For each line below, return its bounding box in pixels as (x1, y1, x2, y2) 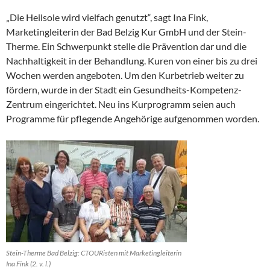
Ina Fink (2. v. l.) (6, 259, 51, 269)
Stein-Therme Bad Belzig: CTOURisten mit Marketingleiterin (6, 248, 181, 258)
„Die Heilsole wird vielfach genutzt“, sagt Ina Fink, (6, 11, 208, 24)
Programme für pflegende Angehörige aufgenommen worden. (6, 113, 259, 125)
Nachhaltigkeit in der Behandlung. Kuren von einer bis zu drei (6, 55, 257, 67)
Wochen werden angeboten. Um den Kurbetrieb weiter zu (6, 69, 244, 81)
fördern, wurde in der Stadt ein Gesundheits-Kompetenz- (6, 84, 242, 96)
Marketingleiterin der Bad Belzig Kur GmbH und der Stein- (6, 26, 246, 38)
